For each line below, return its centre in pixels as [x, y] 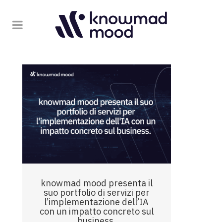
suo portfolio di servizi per [96, 193]
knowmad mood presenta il [96, 183]
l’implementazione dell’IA [97, 202]
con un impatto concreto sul [96, 212]
